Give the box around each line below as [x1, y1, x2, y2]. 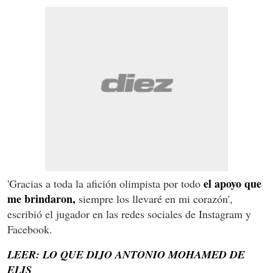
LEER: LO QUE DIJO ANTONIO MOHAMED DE [7, 246, 245, 262]
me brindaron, [7, 190, 76, 207]
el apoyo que [204, 175, 261, 191]
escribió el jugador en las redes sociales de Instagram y [7, 206, 251, 221]
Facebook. [7, 221, 52, 236]
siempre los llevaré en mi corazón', [76, 191, 233, 206]
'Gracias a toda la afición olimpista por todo [7, 175, 204, 191]
